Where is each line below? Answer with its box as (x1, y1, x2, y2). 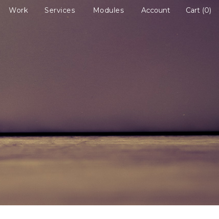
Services (44, 6, 75, 15)
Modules (92, 6, 124, 15)
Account (141, 6, 170, 15)
